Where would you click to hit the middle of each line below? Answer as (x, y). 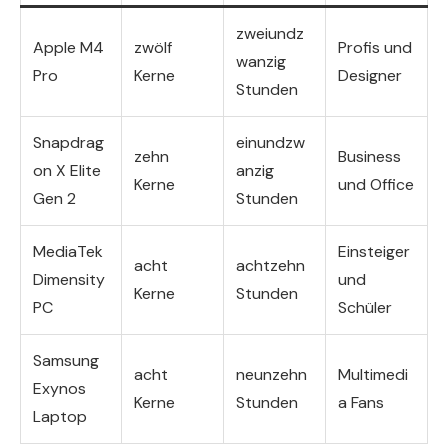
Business (369, 156)
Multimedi (373, 374)
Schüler (365, 307)
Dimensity (69, 279)
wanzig (261, 61)
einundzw (270, 142)
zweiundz (270, 33)
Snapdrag (68, 142)
